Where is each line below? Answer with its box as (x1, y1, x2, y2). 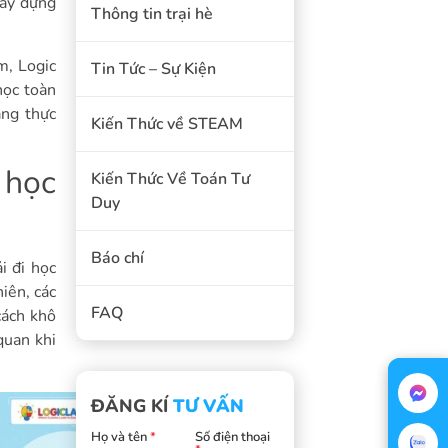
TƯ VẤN (172, 394, 244, 419)
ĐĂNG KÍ (90, 394, 173, 419)
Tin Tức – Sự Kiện (90, 58, 216, 81)
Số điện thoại (194, 427, 270, 446)
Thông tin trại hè (90, 3, 213, 26)
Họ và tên (90, 427, 150, 446)
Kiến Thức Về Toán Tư (90, 168, 250, 191)
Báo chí (90, 247, 144, 270)
